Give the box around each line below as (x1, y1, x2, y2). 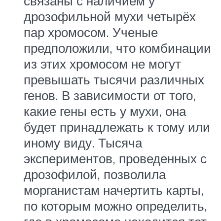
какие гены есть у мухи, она (24, 103, 186, 119)
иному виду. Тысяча (24, 134, 142, 150)
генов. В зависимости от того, (24, 87, 196, 103)
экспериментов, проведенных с (24, 150, 207, 166)
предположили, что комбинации (24, 39, 211, 56)
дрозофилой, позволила (24, 166, 166, 182)
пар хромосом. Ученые (24, 24, 158, 40)
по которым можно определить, (24, 197, 207, 214)
